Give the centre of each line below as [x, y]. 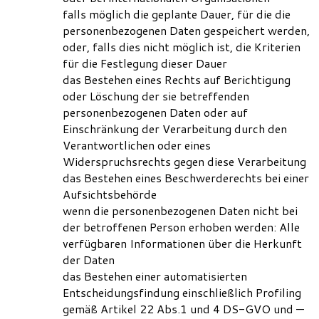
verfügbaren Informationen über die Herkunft [182, 244]
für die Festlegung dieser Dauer [145, 63]
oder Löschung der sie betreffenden [156, 96]
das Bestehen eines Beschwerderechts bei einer [186, 178]
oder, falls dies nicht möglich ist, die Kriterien [182, 47]
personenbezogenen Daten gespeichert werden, [186, 31]
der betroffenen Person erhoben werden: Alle [181, 227]
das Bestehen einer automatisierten [155, 276]
